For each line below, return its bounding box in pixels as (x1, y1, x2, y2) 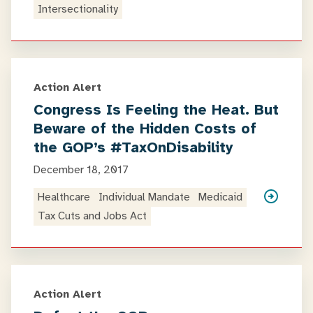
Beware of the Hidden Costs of (34, 119, 256, 138)
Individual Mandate (99, 190, 190, 204)
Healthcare (38, 190, 90, 204)
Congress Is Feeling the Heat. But (34, 101, 279, 119)
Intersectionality (38, 2, 118, 16)
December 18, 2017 (34, 163, 129, 177)
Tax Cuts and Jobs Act (38, 209, 147, 223)
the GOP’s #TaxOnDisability (34, 138, 233, 156)
